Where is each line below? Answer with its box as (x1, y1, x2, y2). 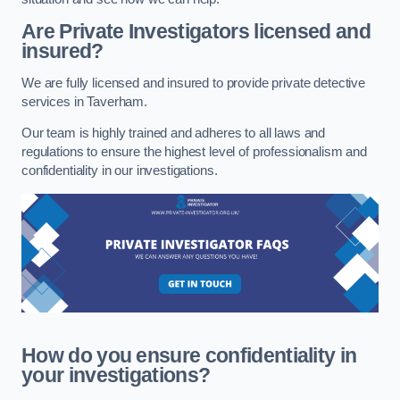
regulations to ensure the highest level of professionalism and (21, 145, 367, 160)
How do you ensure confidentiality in (21, 343, 357, 367)
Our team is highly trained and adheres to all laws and (21, 126, 326, 141)
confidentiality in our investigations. (21, 163, 218, 179)
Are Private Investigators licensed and (21, 20, 371, 44)
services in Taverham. (21, 94, 151, 109)
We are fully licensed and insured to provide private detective (21, 75, 365, 90)
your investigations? (21, 362, 211, 387)
